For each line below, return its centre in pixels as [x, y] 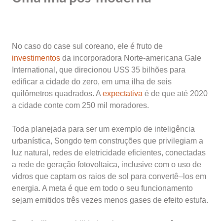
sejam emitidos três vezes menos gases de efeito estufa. [110, 200]
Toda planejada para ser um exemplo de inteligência [103, 129]
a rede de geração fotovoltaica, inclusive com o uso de [107, 165]
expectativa [123, 93]
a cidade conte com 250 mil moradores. [80, 105]
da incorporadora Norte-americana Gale [131, 58]
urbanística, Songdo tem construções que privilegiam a [108, 141]
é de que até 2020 [175, 93]
